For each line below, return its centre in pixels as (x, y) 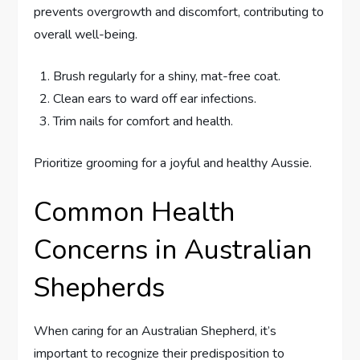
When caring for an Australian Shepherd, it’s (155, 331)
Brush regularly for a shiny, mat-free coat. (167, 77)
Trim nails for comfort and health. (143, 122)
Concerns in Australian (173, 250)
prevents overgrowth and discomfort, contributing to (179, 12)
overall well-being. (86, 35)
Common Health (135, 213)
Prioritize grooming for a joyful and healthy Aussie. (173, 164)
